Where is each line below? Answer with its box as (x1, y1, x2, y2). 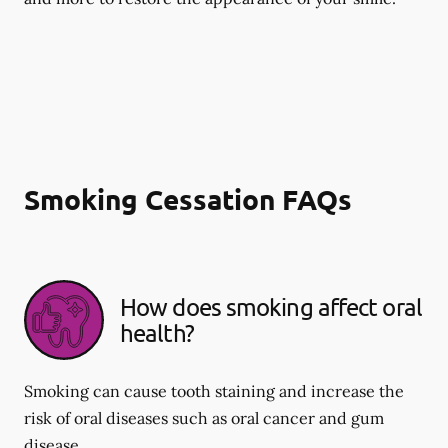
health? (120, 318, 194, 347)
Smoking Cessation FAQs (24, 181, 352, 216)
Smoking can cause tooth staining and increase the (24, 381, 404, 401)
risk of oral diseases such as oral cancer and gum (24, 408, 384, 428)
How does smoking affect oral (120, 292, 422, 321)
